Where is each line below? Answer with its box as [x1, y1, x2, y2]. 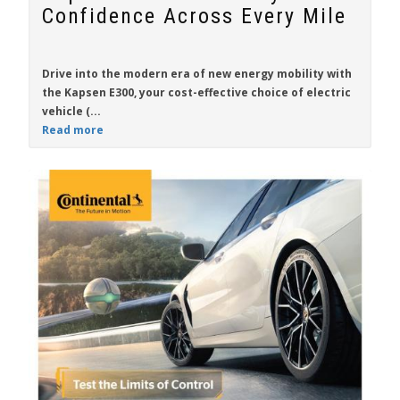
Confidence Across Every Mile [42, 4, 346, 29]
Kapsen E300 [64, 85, 134, 100]
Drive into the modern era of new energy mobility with [42, 66, 352, 81]
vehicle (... [42, 104, 101, 119]
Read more [42, 122, 104, 137]
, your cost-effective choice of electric [134, 85, 351, 100]
